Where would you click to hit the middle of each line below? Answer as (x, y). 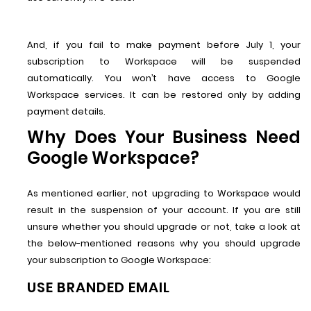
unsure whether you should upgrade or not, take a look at (164, 227)
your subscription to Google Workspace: (119, 260)
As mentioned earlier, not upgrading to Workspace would (164, 193)
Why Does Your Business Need (164, 137)
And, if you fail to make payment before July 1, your (164, 45)
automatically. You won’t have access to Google (164, 78)
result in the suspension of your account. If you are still (164, 210)
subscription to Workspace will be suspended (164, 61)
